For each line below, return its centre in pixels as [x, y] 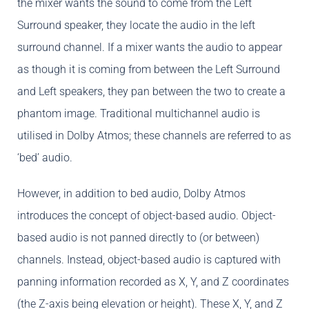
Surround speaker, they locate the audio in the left [136, 26]
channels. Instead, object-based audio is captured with [149, 260]
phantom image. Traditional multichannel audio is [139, 114]
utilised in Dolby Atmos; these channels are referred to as [154, 136]
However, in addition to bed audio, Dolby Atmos [131, 194]
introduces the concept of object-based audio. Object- [147, 216]
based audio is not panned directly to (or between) [138, 238]
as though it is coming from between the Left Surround [149, 70]
